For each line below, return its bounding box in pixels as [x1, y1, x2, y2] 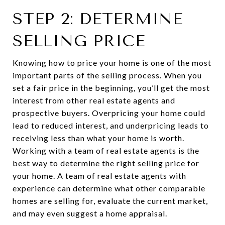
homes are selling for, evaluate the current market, [13, 195, 208, 205]
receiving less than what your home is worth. [13, 133, 184, 143]
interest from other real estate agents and [13, 95, 175, 105]
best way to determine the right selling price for [13, 158, 199, 168]
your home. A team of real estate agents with [13, 170, 186, 180]
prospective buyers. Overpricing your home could [13, 107, 205, 118]
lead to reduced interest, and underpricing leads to [13, 120, 209, 130]
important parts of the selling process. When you [13, 70, 202, 80]
